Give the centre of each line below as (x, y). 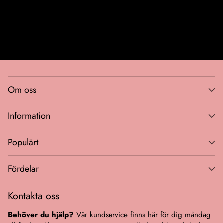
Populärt (23, 142)
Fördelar (23, 169)
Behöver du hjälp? (41, 215)
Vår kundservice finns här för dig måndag (142, 215)
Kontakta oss (34, 196)
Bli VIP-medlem (111, 13)
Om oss (22, 90)
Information (29, 116)
